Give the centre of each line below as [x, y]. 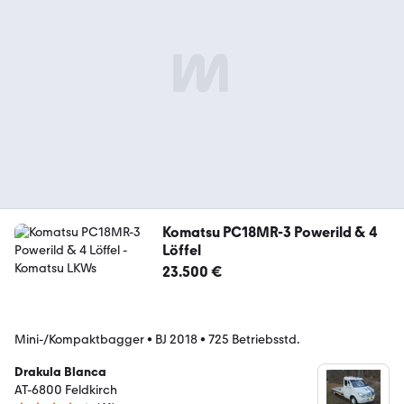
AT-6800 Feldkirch [66, 390]
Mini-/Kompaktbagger [79, 339]
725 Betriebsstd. [254, 339]
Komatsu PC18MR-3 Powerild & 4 [270, 232]
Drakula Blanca [60, 372]
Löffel [181, 250]
